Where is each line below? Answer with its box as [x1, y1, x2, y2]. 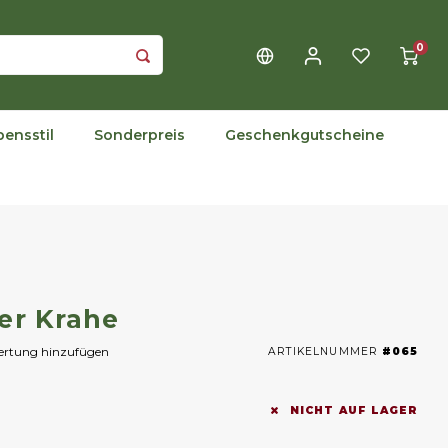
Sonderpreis [94, 125, 185, 144]
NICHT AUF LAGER [286, 404, 418, 417]
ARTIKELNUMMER [268, 344, 378, 358]
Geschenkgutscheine [225, 125, 384, 144]
